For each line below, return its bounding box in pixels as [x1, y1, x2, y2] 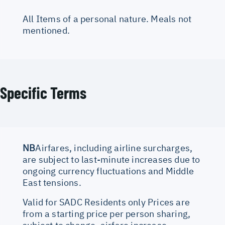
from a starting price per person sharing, [23, 208, 191, 219]
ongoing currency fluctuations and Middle [23, 165, 194, 177]
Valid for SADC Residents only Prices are [23, 196, 190, 208]
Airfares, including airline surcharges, [35, 142, 193, 154]
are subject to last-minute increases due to [23, 154, 200, 165]
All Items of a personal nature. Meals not [23, 13, 192, 25]
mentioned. [23, 25, 70, 36]
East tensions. [23, 177, 81, 188]
